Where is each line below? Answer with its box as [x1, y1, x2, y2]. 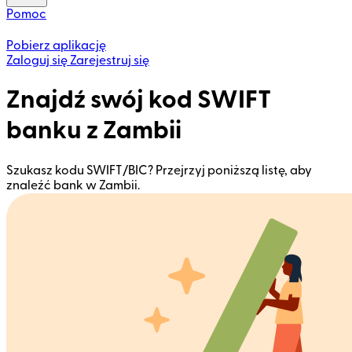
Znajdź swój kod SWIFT [6, 87, 271, 113]
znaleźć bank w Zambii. [6, 178, 140, 192]
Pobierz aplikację [6, 39, 106, 52]
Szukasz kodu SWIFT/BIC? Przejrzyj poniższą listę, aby [6, 163, 312, 177]
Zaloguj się [6, 54, 68, 67]
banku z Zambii [6, 118, 181, 144]
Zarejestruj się [70, 54, 149, 67]
